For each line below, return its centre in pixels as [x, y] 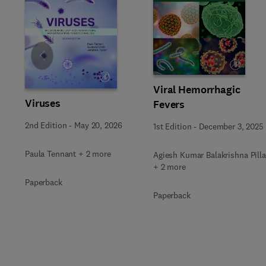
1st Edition [172, 126]
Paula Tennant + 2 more [68, 154]
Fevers [169, 104]
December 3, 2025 [231, 126]
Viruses [43, 103]
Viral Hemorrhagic [197, 89]
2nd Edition [46, 125]
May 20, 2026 [98, 125]
